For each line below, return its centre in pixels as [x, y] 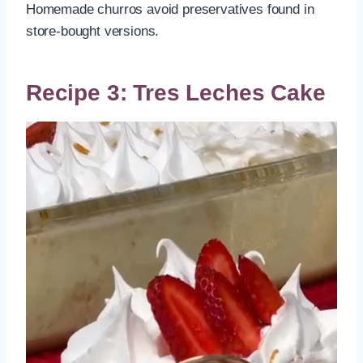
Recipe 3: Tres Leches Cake [176, 93]
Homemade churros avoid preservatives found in [170, 10]
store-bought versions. [93, 32]
